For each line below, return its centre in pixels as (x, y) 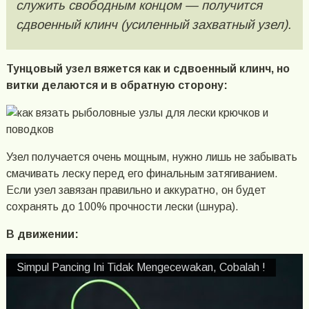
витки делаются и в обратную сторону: (117, 86)
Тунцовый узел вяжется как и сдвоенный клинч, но (148, 69)
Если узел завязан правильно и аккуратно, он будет (136, 190)
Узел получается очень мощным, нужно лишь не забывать (151, 157)
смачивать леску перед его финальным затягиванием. (142, 174)
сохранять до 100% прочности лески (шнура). (122, 207)
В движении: (42, 235)
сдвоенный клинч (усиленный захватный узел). (153, 24)
